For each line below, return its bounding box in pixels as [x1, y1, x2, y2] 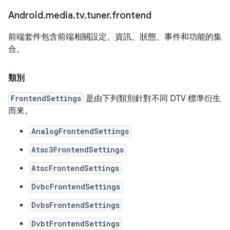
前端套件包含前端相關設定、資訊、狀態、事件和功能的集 [8, 32, 222, 43]
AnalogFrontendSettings [31, 126, 129, 137]
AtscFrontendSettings [31, 163, 119, 174]
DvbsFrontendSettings [31, 200, 120, 210]
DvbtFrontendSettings [31, 219, 120, 229]
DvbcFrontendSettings [31, 182, 120, 192]
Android [8, 10, 43, 22]
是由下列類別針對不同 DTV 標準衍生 [84, 93, 221, 104]
